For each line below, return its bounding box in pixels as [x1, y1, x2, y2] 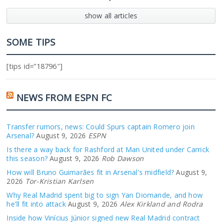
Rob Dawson [101, 154, 144, 163]
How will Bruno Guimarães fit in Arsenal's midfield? [6, 167, 174, 177]
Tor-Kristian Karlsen [25, 176, 94, 186]
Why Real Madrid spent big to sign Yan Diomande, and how [6, 190, 203, 200]
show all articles [84, 11, 138, 20]
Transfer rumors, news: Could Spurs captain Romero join [6, 122, 195, 131]
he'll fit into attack [6, 199, 66, 209]
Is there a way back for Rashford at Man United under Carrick [6, 145, 210, 154]
